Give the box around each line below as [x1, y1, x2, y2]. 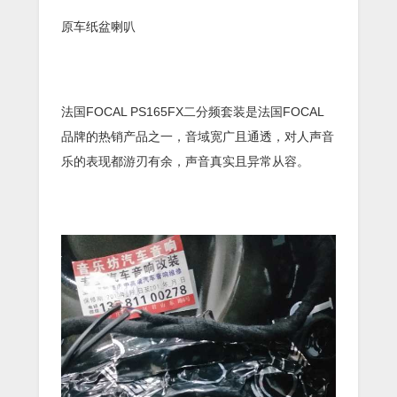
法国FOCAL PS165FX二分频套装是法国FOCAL [61, 104, 324, 119]
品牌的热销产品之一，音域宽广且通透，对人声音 [61, 128, 334, 144]
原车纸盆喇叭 [61, 19, 136, 34]
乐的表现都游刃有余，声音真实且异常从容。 [61, 153, 309, 168]
